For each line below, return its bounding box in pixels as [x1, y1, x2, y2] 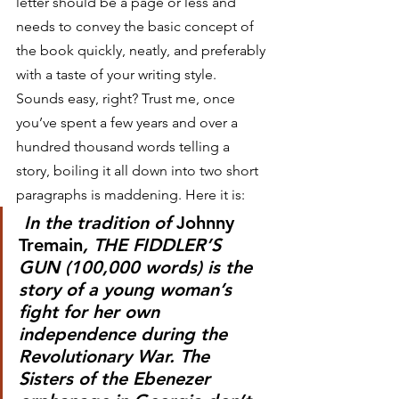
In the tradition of [24, 212, 176, 233]
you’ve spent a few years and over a [16, 114, 241, 131]
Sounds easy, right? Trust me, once [16, 90, 239, 107]
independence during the [19, 323, 232, 345]
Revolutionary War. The [19, 346, 215, 367]
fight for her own [19, 301, 165, 322]
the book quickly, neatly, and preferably [16, 42, 269, 59]
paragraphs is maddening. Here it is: [16, 186, 245, 203]
